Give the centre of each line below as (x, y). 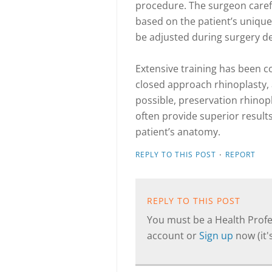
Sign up (217, 236)
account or (173, 236)
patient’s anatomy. (178, 132)
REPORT (240, 155)
